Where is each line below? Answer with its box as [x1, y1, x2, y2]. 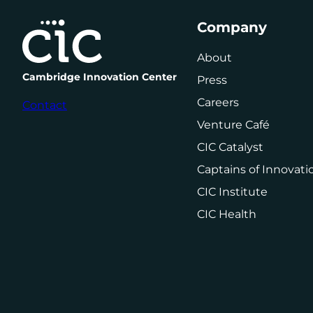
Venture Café [197, 118, 270, 132]
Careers [197, 96, 239, 110]
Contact [22, 99, 67, 112]
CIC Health [197, 208, 256, 221]
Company [197, 19, 267, 36]
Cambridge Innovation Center [22, 71, 177, 84]
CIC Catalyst [197, 140, 263, 154]
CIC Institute [197, 185, 268, 199]
